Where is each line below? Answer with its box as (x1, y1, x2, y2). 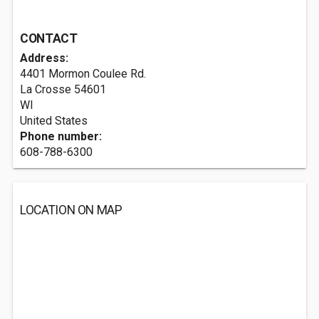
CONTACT (20, 31, 78, 46)
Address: (20, 51, 68, 65)
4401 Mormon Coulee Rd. (20, 67, 146, 80)
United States (20, 114, 88, 127)
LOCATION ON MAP (20, 203, 122, 217)
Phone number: (20, 130, 102, 143)
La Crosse (20, 83, 71, 96)
